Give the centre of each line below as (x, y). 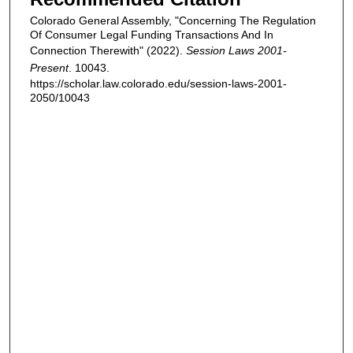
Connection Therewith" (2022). (108, 51)
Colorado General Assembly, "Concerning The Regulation (173, 21)
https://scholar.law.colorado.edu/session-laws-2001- (158, 84)
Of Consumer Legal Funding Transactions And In (152, 35)
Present (49, 68)
